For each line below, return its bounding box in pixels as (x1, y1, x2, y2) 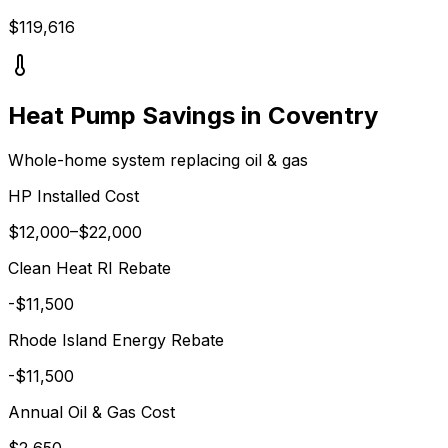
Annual (8, 401, 68, 422)
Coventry (268, 100, 378, 130)
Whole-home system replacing (8, 149, 245, 170)
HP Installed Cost (8, 185, 139, 206)
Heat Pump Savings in (8, 100, 268, 130)
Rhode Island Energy (8, 329, 166, 350)
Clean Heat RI (8, 257, 113, 278)
